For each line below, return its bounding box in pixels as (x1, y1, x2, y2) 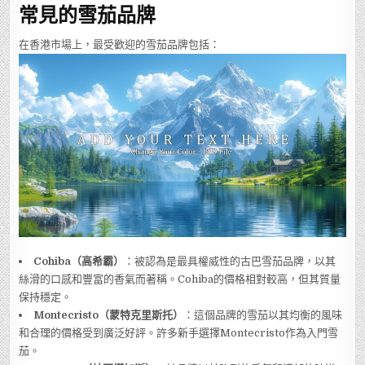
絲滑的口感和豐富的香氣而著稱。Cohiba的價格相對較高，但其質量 (19, 272, 341, 285)
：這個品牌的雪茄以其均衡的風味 (183, 308, 343, 321)
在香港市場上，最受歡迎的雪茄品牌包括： (19, 37, 221, 51)
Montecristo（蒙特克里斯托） (33, 308, 184, 321)
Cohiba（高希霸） (33, 254, 125, 267)
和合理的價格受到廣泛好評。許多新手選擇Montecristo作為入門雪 (19, 326, 339, 339)
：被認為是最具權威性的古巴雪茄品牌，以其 (124, 254, 336, 267)
